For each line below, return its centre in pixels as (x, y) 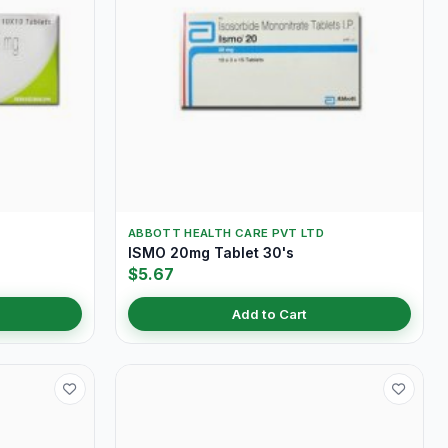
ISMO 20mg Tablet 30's (211, 252)
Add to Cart (269, 314)
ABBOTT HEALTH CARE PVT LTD (226, 233)
